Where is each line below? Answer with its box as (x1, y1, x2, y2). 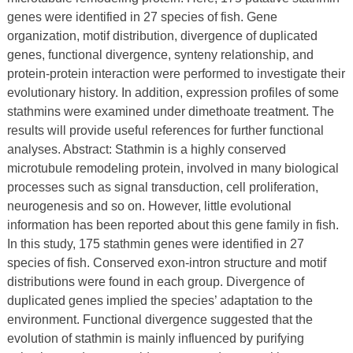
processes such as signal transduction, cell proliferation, (6, 180, 318, 194)
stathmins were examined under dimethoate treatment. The (6, 105, 334, 118)
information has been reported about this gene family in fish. (6, 218, 339, 232)
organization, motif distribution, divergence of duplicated (6, 29, 318, 43)
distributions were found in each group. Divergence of (6, 275, 304, 288)
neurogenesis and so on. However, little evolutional (6, 199, 292, 213)
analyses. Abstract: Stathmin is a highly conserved (6, 143, 286, 156)
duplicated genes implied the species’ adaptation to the (6, 294, 313, 307)
